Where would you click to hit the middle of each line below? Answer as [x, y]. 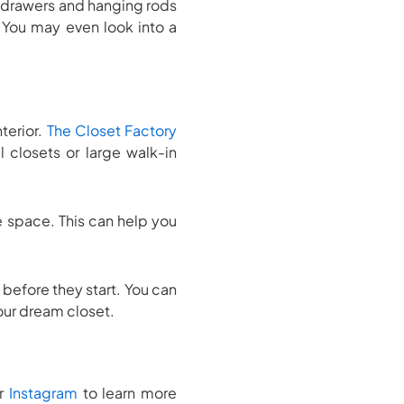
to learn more [128, 392]
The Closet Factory [111, 131]
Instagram [44, 392]
